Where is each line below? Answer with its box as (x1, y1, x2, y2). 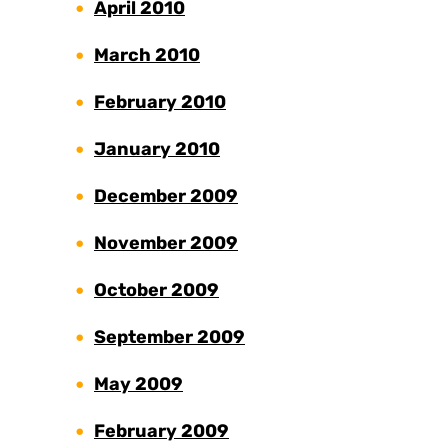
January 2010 (94, 138, 220, 161)
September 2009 (94, 326, 245, 349)
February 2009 (94, 420, 229, 443)
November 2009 (94, 232, 238, 255)
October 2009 (94, 279, 219, 302)
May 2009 (94, 373, 183, 396)
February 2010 (94, 91, 226, 114)
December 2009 (94, 185, 238, 208)
